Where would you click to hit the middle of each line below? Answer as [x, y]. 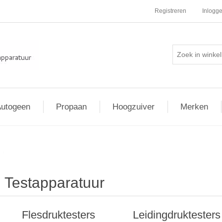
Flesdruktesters [58, 215]
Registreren [170, 11]
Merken [194, 107]
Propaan [71, 107]
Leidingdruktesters [176, 215]
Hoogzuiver [134, 107]
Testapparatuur [54, 183]
